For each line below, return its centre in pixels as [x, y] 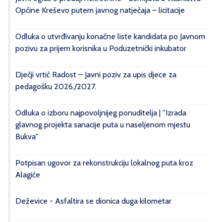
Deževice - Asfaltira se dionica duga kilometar [93, 201]
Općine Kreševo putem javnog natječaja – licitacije [100, 10]
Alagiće [28, 175]
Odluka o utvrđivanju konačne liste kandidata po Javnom [110, 37]
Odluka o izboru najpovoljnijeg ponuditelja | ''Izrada [101, 113]
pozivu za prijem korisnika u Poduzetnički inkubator [101, 49]
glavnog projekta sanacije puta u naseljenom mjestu [103, 125]
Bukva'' [27, 137]
